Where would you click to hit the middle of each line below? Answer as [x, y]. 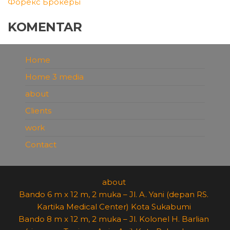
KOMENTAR [45, 27]
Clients [38, 111]
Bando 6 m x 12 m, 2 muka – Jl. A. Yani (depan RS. [114, 195]
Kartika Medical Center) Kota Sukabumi [114, 207]
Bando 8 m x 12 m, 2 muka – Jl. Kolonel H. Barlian [114, 219]
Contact [41, 145]
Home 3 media [54, 77]
